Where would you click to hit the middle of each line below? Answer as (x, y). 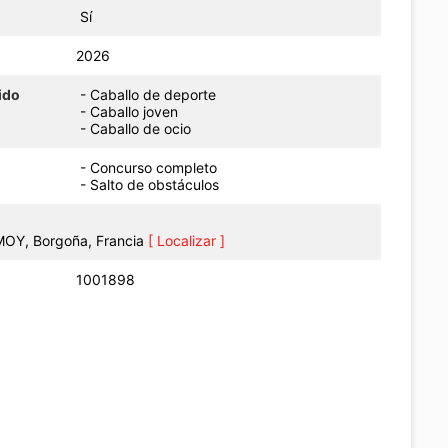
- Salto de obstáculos (154, 184)
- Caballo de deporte (148, 94)
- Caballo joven (129, 111)
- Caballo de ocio (136, 128)
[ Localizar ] (186, 240)
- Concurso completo (153, 167)
